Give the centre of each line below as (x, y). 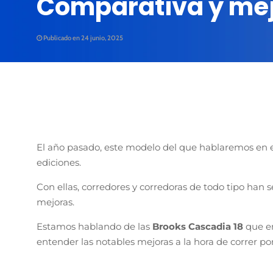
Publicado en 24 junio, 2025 (83, 38)
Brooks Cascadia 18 (199, 226)
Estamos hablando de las (94, 226)
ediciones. (59, 162)
